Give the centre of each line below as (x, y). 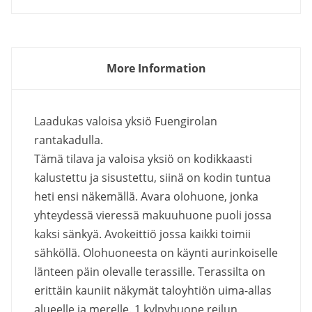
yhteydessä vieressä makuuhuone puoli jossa (153, 215)
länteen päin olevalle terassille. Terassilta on (150, 271)
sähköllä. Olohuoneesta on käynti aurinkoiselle (156, 252)
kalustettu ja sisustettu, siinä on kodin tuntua (153, 177)
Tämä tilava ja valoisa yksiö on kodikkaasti (143, 158)
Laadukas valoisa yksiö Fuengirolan (126, 121)
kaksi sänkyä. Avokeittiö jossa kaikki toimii (142, 234)
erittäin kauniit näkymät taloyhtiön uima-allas (153, 290)
